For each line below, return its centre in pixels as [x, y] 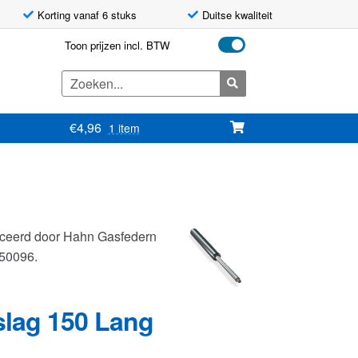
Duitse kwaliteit [237, 14]
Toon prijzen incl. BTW [117, 45]
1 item [124, 128]
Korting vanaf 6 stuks [87, 14]
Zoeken [80, 78]
